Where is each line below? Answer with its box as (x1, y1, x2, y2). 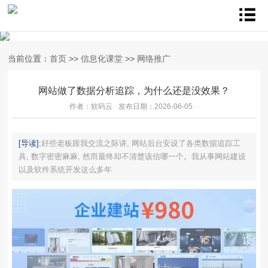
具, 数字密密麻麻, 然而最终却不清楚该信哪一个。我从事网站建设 (19, 151, 246, 161)
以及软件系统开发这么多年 (19, 165, 112, 174)
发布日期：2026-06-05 (118, 102, 193, 111)
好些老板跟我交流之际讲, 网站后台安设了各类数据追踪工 (41, 138, 241, 148)
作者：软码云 (69, 102, 112, 111)
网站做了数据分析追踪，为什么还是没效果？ (38, 86, 230, 96)
